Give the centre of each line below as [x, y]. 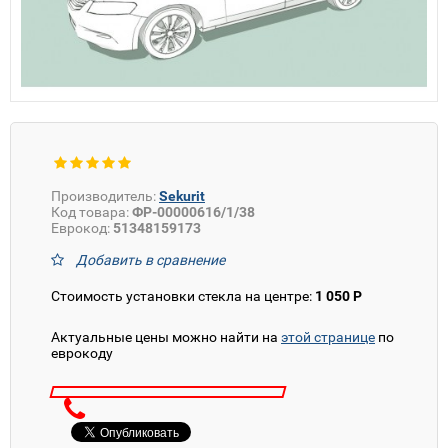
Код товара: [90, 211]
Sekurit [182, 195]
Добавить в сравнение [150, 259]
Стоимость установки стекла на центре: [183, 295]
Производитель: [103, 195]
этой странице [328, 336]
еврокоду [82, 352]
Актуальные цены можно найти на [166, 336]
